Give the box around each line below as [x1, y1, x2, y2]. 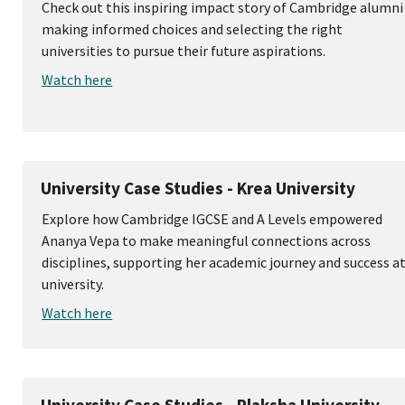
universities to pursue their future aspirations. [42, 42, 326, 61]
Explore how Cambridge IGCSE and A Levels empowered [42, 210, 383, 229]
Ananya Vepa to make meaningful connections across [42, 231, 372, 250]
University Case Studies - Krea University [41, 177, 356, 200]
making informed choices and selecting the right [42, 20, 344, 39]
